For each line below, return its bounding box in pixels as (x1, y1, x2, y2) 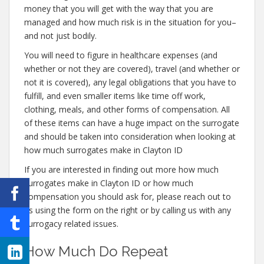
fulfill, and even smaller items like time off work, (24, 90, 206, 101)
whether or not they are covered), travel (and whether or (24, 63, 240, 74)
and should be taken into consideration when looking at (24, 131, 236, 142)
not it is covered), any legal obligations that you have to (24, 77, 236, 88)
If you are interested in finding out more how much (24, 164, 219, 175)
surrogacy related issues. (24, 218, 118, 229)
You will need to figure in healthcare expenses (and (24, 49, 217, 61)
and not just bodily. (24, 30, 97, 41)
